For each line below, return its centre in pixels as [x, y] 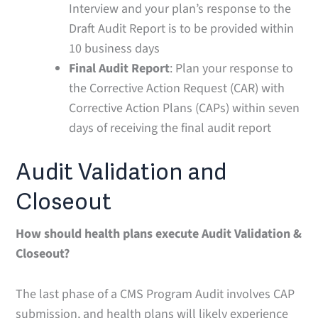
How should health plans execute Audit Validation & [159, 234]
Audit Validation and [121, 172]
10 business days [115, 48]
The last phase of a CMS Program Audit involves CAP [155, 294]
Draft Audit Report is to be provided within [182, 28]
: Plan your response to [232, 68]
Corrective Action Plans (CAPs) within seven [185, 108]
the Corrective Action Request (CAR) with [177, 88]
